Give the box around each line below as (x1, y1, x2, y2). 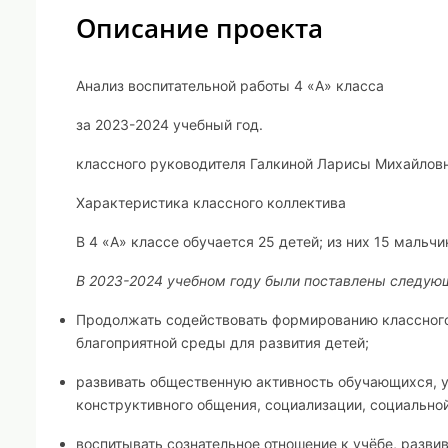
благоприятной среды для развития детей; (76, 334, 369, 351)
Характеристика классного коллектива (76, 194, 346, 211)
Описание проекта (76, 10, 323, 46)
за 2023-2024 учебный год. (76, 116, 263, 133)
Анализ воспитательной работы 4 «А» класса (76, 77, 384, 94)
